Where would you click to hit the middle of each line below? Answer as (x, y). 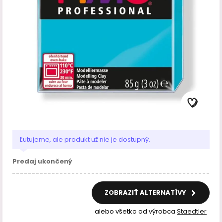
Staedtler (192, 211)
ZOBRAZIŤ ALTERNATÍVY (146, 193)
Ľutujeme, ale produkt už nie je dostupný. (85, 139)
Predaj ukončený (42, 161)
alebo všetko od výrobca (136, 211)
